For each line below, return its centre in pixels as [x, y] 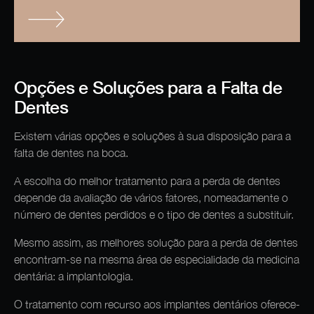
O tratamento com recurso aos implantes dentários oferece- [157, 304]
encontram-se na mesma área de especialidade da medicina [157, 259]
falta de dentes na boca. [71, 152]
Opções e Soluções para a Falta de [148, 87]
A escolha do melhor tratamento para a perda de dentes [147, 180]
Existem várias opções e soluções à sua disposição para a [152, 136]
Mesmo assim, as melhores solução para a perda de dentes [156, 242]
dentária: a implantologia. [74, 276]
